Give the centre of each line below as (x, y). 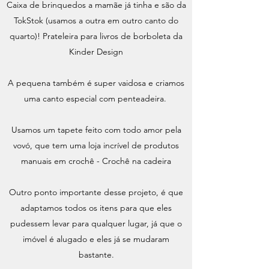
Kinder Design (96, 52)
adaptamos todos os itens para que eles (96, 208)
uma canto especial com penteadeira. (96, 98)
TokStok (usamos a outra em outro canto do (96, 20)
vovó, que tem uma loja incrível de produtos (96, 145)
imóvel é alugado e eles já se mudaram (96, 239)
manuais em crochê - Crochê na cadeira (96, 161)
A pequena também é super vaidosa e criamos (96, 83)
